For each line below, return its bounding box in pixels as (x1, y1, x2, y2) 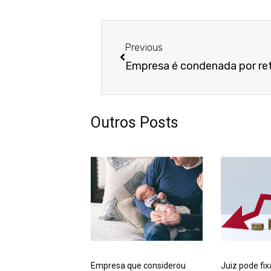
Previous (125, 42, 163, 54)
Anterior (119, 23, 157, 36)
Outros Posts (91, 114, 178, 132)
